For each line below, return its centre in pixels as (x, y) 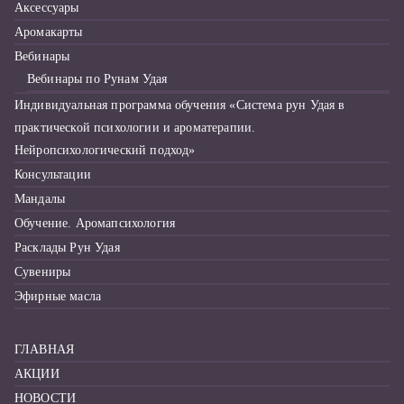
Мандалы (40, 199)
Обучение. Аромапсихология (95, 223)
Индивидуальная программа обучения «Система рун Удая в (180, 105)
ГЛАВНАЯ (45, 349)
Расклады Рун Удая (67, 248)
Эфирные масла (58, 296)
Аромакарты (49, 32)
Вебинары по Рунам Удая (97, 79)
